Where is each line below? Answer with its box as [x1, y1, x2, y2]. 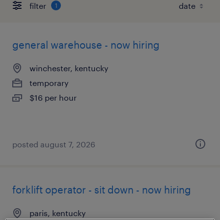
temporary [29, 78, 69, 87]
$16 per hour [29, 93, 77, 102]
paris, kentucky [29, 208, 86, 218]
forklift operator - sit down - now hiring [12, 184, 191, 195]
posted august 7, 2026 [12, 139, 95, 149]
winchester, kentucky [29, 63, 109, 73]
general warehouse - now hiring [12, 39, 160, 51]
